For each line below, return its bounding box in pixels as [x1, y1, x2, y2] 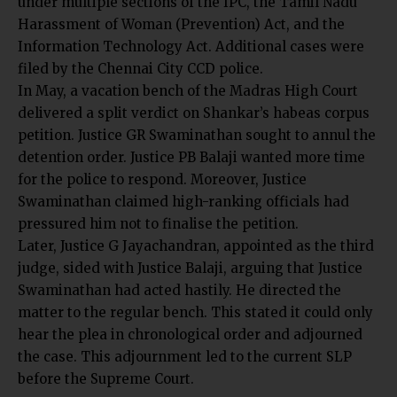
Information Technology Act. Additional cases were [18, 37, 364, 55]
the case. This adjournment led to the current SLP [18, 347, 352, 365]
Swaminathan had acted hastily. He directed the [18, 281, 341, 299]
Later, [18, 237, 60, 254]
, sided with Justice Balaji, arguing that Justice [56, 259, 362, 276]
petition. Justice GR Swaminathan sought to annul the [18, 126, 376, 144]
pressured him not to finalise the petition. [18, 214, 299, 232]
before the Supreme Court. [18, 370, 194, 387]
